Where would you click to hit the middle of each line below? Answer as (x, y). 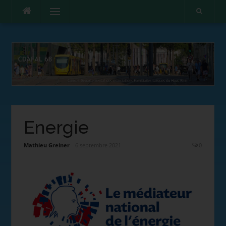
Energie (56, 128)
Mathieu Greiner (46, 145)
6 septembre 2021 (98, 145)
